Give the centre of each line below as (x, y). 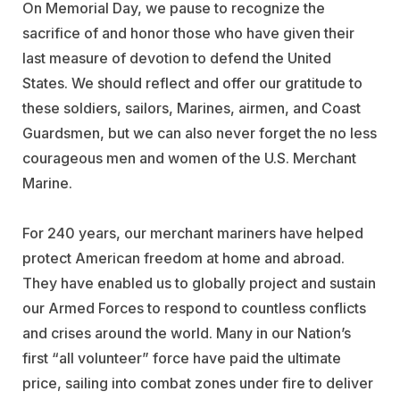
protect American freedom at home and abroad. (183, 258)
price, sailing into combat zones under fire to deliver (198, 383)
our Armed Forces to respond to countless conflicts (194, 308)
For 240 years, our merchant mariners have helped (193, 233)
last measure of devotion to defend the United (177, 58)
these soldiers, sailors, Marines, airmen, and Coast (192, 108)
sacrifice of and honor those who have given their (188, 33)
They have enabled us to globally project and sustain (199, 283)
